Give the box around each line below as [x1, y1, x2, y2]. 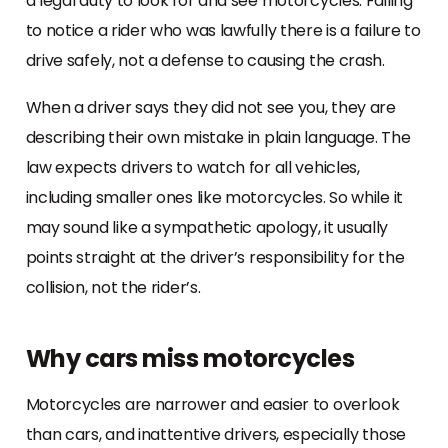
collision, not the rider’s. [25, 275, 201, 299]
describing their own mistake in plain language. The [25, 125, 411, 149]
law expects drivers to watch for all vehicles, [25, 155, 360, 179]
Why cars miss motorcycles [25, 341, 354, 375]
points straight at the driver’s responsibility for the [25, 245, 405, 269]
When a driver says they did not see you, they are [25, 95, 396, 119]
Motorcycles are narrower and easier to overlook [25, 392, 400, 416]
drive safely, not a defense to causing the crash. [25, 48, 385, 72]
